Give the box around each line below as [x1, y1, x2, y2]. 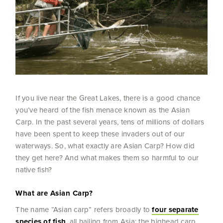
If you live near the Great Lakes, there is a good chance [15, 93, 201, 104]
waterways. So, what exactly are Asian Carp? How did [15, 140, 195, 151]
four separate [152, 204, 199, 216]
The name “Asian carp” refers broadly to [15, 204, 152, 215]
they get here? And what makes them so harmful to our [15, 152, 199, 163]
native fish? [15, 164, 52, 175]
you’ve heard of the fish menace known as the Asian [15, 105, 190, 115]
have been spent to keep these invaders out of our [15, 128, 185, 139]
